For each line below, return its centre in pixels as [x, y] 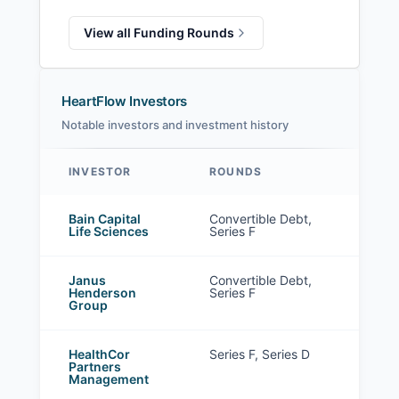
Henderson [102, 293]
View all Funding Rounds [159, 33]
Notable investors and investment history [175, 125]
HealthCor [99, 354]
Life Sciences [109, 232]
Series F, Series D [260, 354]
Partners [95, 367]
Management [109, 379]
